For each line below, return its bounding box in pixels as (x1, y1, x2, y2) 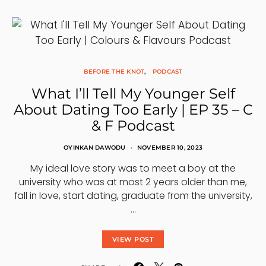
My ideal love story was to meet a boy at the (30, 161, 236, 175)
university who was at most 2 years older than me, (19, 175, 247, 189)
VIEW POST (112, 235, 154, 243)
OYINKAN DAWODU (64, 144, 126, 151)
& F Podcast (91, 117, 175, 134)
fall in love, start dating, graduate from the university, (14, 189, 252, 202)
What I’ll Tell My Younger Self (31, 85, 235, 102)
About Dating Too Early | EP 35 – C (13, 101, 253, 118)
